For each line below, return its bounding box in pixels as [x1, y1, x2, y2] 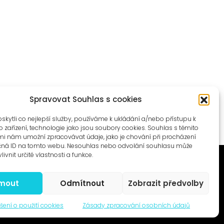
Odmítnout [60, 177, 105, 188]
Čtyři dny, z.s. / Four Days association [26, 209, 136, 218]
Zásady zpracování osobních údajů [82, 201, 190, 209]
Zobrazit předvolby [128, 177, 203, 188]
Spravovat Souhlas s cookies [29, 94, 142, 104]
